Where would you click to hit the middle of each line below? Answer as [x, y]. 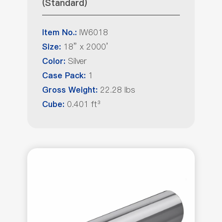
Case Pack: [64, 76]
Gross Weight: [71, 90]
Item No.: [59, 33]
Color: [54, 61]
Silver [76, 61]
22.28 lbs [118, 90]
